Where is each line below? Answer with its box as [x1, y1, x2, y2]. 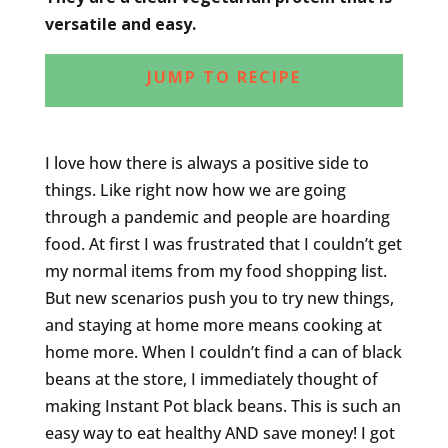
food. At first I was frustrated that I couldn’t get [44, 232, 402, 255]
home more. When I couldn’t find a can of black [44, 340, 402, 363]
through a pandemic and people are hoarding [44, 205, 390, 228]
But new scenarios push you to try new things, [44, 286, 394, 309]
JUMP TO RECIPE [146, 65, 301, 88]
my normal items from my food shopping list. [44, 259, 387, 282]
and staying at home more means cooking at [44, 313, 382, 336]
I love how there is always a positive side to [44, 151, 369, 174]
